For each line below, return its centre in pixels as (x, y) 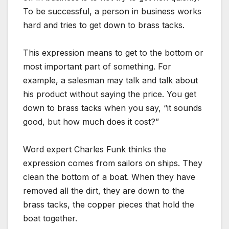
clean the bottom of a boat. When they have (109, 177)
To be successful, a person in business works (112, 12)
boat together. (50, 219)
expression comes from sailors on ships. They (113, 163)
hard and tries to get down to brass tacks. (104, 25)
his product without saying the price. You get (110, 94)
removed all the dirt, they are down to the (104, 191)
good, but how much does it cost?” (91, 122)
